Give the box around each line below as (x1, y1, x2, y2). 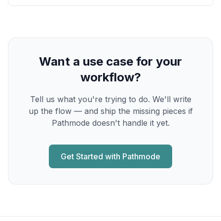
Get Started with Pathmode (61, 151, 160, 161)
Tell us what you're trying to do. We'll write (30, 94, 191, 104)
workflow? (80, 70, 141, 84)
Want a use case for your (39, 54, 182, 69)
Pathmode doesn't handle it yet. (51, 118, 170, 128)
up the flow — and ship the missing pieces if (28, 106, 193, 116)
